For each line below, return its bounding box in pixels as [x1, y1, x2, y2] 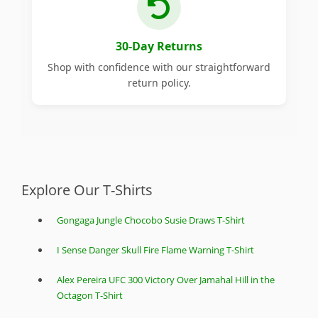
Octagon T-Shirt [57, 289, 123, 302]
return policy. [127, 76, 191, 90]
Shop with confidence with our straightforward [48, 60, 270, 75]
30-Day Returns [116, 38, 202, 55]
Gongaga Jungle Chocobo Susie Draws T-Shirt [57, 214, 245, 227]
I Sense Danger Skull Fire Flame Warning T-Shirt [57, 243, 254, 257]
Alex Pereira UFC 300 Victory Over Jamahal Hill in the [57, 273, 275, 287]
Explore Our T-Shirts [21, 180, 153, 200]
